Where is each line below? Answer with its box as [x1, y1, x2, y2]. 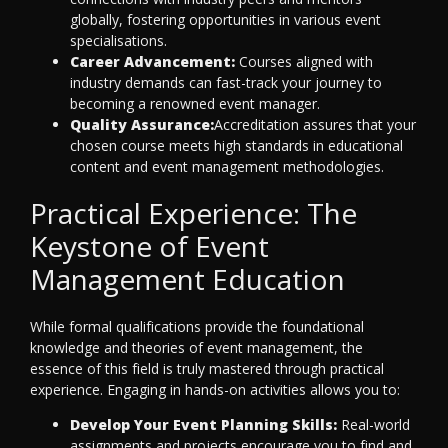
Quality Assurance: [70, 115, 214, 135]
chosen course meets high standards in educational [70, 136, 403, 156]
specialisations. [70, 31, 167, 51]
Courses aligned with [235, 52, 373, 72]
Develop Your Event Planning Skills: [70, 415, 337, 435]
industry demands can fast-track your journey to [70, 73, 382, 93]
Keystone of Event [30, 227, 269, 266]
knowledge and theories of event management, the [30, 338, 363, 358]
